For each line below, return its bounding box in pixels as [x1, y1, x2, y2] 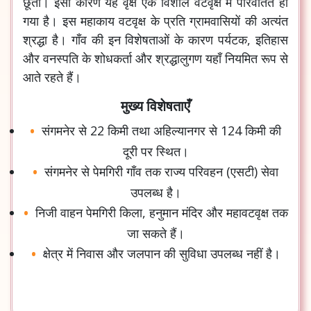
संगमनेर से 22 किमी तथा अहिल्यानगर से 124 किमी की [42, 121, 281, 139]
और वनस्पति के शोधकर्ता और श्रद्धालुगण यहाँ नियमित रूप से [23, 49, 288, 67]
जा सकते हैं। [126, 224, 185, 242]
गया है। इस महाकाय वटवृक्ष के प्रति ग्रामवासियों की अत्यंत [23, 12, 288, 29]
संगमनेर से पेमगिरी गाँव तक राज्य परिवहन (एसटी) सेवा [44, 162, 278, 180]
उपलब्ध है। [130, 183, 181, 201]
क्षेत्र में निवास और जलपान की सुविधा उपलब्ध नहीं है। [42, 244, 280, 262]
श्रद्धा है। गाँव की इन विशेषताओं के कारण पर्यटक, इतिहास [23, 31, 288, 48]
